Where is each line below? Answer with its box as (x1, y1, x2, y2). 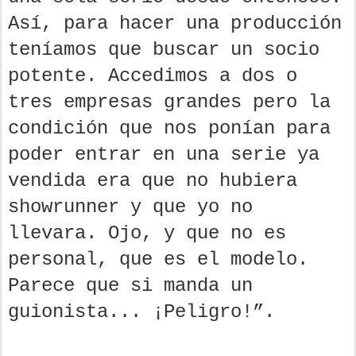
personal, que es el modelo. (8, 248, 308, 270)
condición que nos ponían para (8, 117, 331, 139)
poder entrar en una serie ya (8, 143, 319, 165)
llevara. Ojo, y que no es (8, 222, 286, 244)
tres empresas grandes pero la (8, 91, 331, 113)
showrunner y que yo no (8, 195, 253, 218)
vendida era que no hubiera (8, 169, 297, 192)
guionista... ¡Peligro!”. (8, 300, 275, 323)
